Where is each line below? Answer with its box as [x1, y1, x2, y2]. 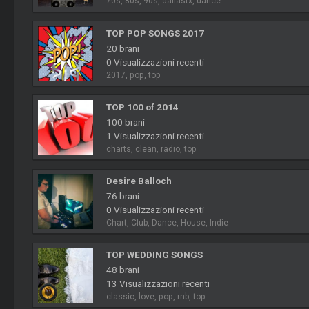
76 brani [106, 190, 140, 201]
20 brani [106, 42, 140, 54]
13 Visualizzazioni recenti [106, 278, 210, 290]
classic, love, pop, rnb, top [106, 292, 206, 302]
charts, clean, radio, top [106, 143, 197, 154]
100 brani [106, 116, 146, 128]
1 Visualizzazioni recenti [106, 130, 205, 141]
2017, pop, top [106, 70, 161, 80]
